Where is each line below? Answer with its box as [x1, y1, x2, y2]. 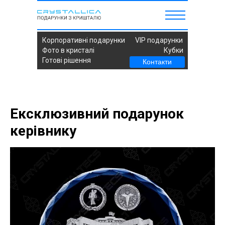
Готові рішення [42, 56, 91, 64]
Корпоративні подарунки [42, 36, 125, 44]
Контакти [143, 58, 172, 66]
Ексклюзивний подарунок [10, 105, 184, 122]
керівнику [10, 123, 76, 139]
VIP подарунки [135, 36, 183, 44]
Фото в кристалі [42, 46, 94, 54]
